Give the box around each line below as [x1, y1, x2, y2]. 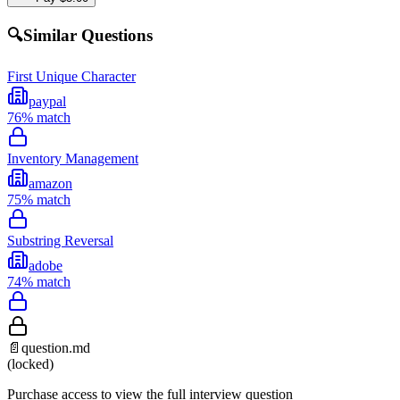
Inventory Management [7, 150, 138, 166]
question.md [21, 339, 90, 355]
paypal [29, 93, 66, 109]
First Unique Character [7, 68, 136, 84]
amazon [29, 175, 72, 191]
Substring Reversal [7, 232, 113, 248]
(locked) [7, 355, 54, 371]
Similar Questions [23, 26, 153, 46]
